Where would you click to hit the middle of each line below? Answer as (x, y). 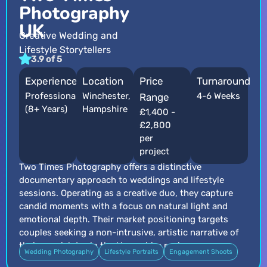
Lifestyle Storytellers (65, 50)
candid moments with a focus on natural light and (123, 207)
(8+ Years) (46, 109)
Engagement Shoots (201, 252)
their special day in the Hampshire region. (106, 246)
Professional (52, 96)
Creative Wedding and (69, 36)
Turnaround (223, 81)
